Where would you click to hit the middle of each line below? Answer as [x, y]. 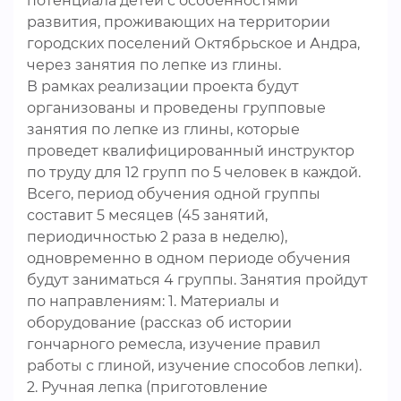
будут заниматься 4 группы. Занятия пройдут [197, 280]
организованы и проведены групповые [176, 108]
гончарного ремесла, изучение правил [174, 344]
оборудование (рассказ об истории [159, 323]
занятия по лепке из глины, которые [163, 129]
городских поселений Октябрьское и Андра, [193, 43]
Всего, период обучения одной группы [174, 194]
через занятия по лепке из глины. [154, 65]
